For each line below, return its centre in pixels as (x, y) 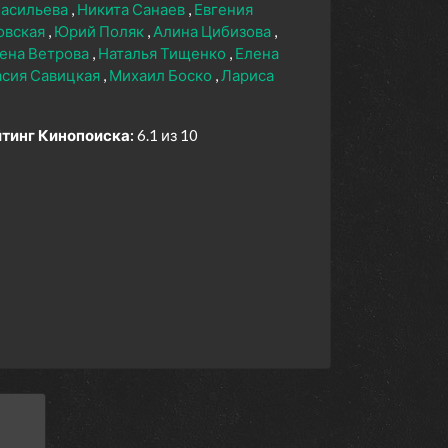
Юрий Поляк (100, 31)
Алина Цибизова (213, 31)
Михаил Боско (162, 75)
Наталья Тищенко (163, 53)
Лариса (247, 75)
